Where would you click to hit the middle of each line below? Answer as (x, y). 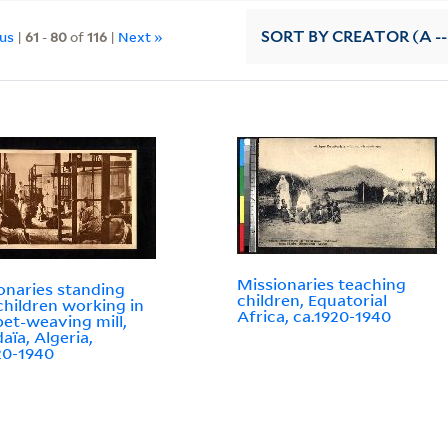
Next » (141, 36)
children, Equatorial (312, 300)
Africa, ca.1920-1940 (314, 316)
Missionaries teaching (322, 284)
